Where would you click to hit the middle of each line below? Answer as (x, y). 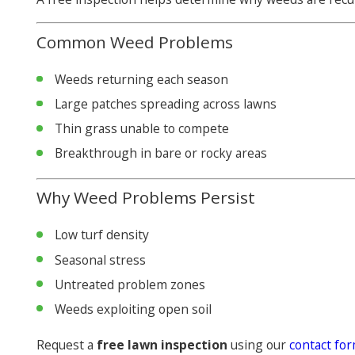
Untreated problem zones (130, 284)
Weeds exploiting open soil (134, 309)
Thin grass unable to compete (142, 129)
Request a (66, 344)
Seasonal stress (101, 260)
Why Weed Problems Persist (145, 198)
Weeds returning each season (142, 80)
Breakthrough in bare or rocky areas (161, 153)
